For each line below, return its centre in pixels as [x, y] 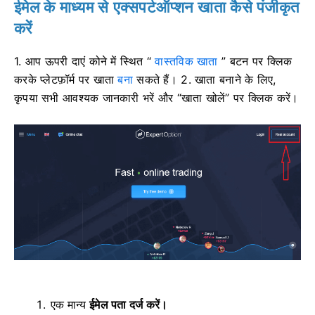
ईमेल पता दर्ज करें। [128, 305]
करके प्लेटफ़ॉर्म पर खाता [66, 79]
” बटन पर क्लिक [255, 61]
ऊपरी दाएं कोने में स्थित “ [100, 61]
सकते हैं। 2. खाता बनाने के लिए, [205, 79]
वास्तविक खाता [186, 61]
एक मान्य [70, 305]
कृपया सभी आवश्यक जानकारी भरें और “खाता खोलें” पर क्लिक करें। [156, 97]
